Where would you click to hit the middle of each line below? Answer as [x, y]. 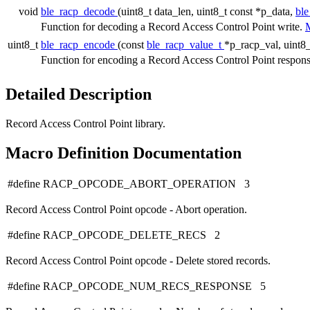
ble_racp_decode [79, 11]
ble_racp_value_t [185, 44]
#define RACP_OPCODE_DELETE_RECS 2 [114, 235]
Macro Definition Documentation [124, 153]
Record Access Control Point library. [85, 123]
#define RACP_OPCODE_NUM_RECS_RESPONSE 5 [137, 286]
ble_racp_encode [79, 44]
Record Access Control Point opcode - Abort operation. [126, 210]
